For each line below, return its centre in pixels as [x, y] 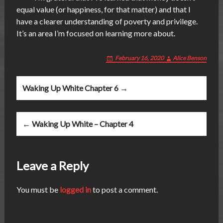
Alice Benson [190, 58]
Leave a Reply [52, 166]
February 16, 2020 [140, 58]
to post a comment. [124, 190]
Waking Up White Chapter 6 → [75, 88]
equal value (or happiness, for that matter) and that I [103, 9]
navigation [49, 102]
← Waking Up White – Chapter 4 [78, 124]
